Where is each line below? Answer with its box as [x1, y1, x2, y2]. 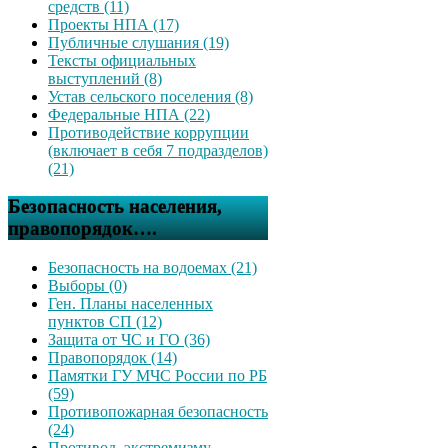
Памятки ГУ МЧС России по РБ [48, 367, 267, 384]
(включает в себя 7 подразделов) [48, 141, 268, 159]
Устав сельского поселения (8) [48, 87, 253, 105]
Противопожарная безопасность [48, 403, 268, 420]
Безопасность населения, [8, 196, 222, 218]
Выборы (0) [48, 277, 127, 294]
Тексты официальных [48, 51, 196, 69]
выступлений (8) [48, 69, 162, 87]
